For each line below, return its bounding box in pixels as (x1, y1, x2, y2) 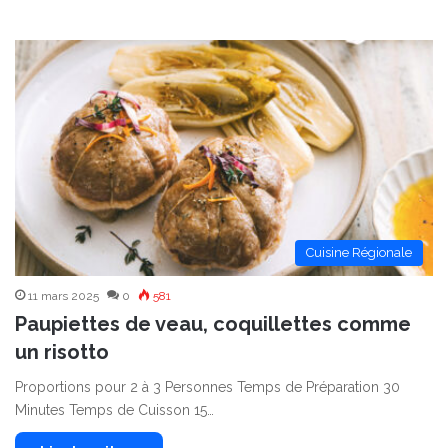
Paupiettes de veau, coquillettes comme (15, 311, 411, 336)
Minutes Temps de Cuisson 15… (15, 401, 214, 418)
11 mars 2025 (28, 288, 99, 303)
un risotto (15, 339, 109, 364)
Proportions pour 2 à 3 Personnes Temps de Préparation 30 (15, 378, 400, 395)
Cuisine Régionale (306, 244, 412, 260)
